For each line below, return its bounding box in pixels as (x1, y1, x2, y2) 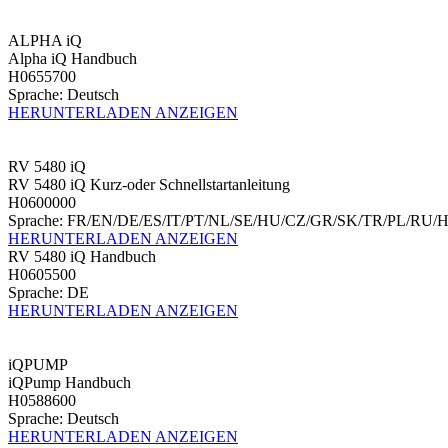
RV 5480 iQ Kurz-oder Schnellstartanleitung (8, 175, 290, 193)
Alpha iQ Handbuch (8, 49, 137, 67)
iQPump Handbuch (8, 373, 131, 391)
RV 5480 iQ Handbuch (8, 247, 156, 265)
